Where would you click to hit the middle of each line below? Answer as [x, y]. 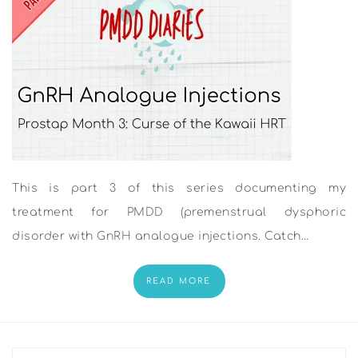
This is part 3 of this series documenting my [179, 188]
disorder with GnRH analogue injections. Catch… [161, 236]
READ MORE [178, 281]
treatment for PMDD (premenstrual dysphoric [179, 212]
